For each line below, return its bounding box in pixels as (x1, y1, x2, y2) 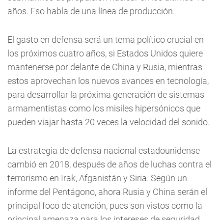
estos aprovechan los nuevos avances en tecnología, (7, 76, 209, 86)
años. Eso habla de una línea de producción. (7, 6, 175, 17)
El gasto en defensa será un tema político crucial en (7, 34, 204, 45)
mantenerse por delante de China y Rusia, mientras (7, 62, 202, 73)
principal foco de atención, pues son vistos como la (7, 200, 202, 211)
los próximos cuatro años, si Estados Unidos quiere (7, 48, 203, 59)
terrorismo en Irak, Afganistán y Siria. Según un (7, 173, 187, 184)
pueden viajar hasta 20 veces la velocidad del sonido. (7, 117, 210, 128)
